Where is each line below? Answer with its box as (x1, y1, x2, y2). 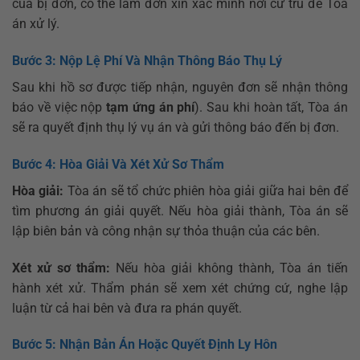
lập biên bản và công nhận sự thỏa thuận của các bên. (12, 223, 320, 239)
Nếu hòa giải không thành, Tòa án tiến (110, 260, 348, 276)
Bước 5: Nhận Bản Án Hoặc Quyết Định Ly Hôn (12, 337, 277, 353)
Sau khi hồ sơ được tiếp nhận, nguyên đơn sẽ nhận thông (12, 79, 348, 95)
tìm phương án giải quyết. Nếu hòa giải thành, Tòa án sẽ (12, 202, 348, 219)
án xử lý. (12, 16, 59, 32)
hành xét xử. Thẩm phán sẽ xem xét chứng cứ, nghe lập (12, 280, 348, 296)
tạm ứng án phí (106, 99, 195, 115)
